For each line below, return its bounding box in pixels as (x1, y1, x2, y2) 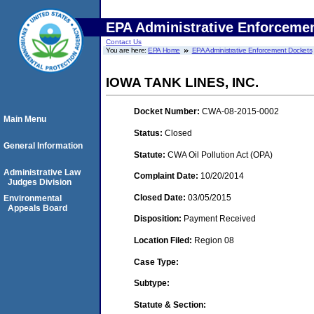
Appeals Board (8, 203, 67, 213)
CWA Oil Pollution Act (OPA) (168, 149, 273, 160)
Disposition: (134, 214, 184, 224)
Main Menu (4, 114, 46, 124)
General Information (4, 141, 83, 151)
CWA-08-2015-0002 (202, 107, 279, 117)
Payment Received (184, 214, 256, 224)
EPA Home (148, 46, 181, 54)
